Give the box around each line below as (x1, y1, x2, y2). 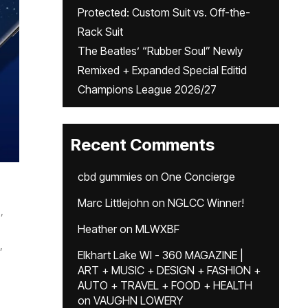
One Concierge (161, 170, 235, 184)
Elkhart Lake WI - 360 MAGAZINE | (78, 248, 243, 262)
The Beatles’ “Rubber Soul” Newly (78, 44, 243, 58)
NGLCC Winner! (168, 196, 244, 210)
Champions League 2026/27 (78, 82, 217, 96)
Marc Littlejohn (78, 196, 149, 210)
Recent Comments (71, 135, 214, 155)
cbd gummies (78, 170, 142, 184)
